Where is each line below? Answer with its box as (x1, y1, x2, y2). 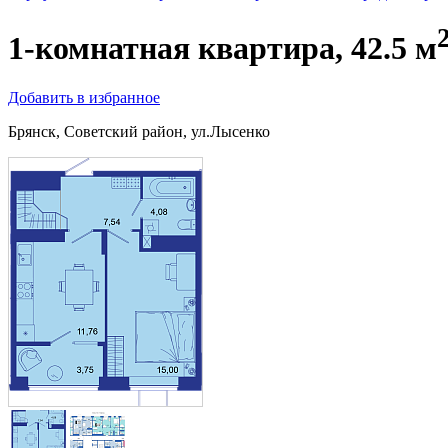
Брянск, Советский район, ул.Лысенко (8, 122, 270, 140)
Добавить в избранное (8, 88, 160, 106)
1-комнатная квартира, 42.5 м (8, 30, 437, 67)
